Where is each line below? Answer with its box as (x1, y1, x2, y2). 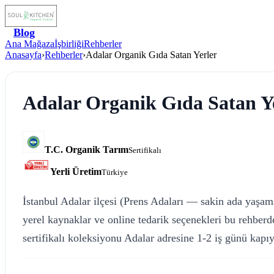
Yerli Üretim (50, 166, 102, 177)
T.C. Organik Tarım (45, 144, 128, 155)
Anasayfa (5, 50, 42, 60)
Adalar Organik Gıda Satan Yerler (86, 50, 217, 60)
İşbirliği (54, 39, 84, 49)
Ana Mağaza (5, 39, 54, 49)
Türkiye (102, 167, 128, 177)
